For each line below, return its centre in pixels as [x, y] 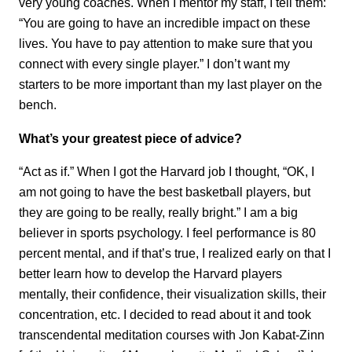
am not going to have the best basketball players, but [165, 192]
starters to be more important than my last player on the [170, 84]
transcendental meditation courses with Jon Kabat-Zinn [172, 335]
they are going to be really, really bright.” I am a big [158, 213]
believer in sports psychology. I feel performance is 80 [167, 233]
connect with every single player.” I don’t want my [154, 64]
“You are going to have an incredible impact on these [165, 23]
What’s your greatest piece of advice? [130, 138]
